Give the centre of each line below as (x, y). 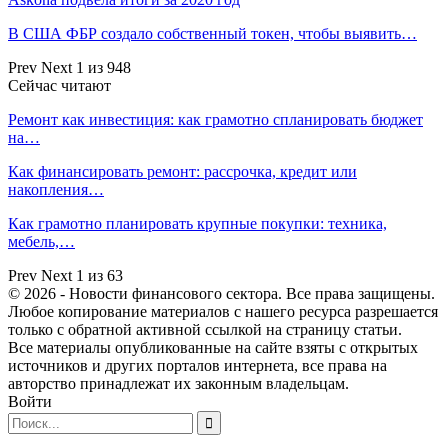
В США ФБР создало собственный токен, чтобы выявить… (212, 33)
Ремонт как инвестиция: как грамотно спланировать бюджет (215, 119)
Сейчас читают (59, 85)
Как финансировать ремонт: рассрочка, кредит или (182, 171)
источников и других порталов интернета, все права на (197, 365)
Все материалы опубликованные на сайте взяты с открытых (213, 347)
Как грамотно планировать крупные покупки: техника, (197, 223)
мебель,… (41, 241)
